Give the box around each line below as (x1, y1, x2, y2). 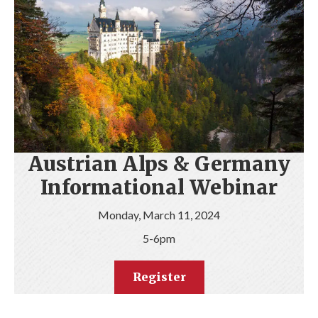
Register (132, 270, 186, 285)
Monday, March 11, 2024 (98, 208, 220, 222)
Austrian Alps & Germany (28, 151, 290, 177)
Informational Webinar (40, 175, 278, 201)
